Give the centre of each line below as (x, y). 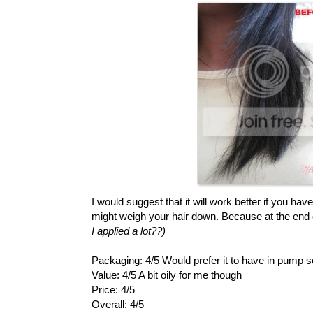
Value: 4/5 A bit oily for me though (167, 275)
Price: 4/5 (113, 289)
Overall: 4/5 (118, 304)
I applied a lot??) (129, 231)
